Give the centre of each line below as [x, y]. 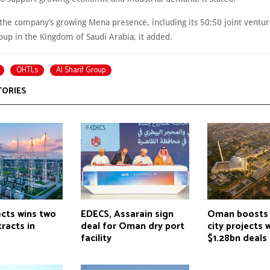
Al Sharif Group [81, 70]
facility [96, 238]
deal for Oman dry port [132, 226]
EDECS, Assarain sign [127, 214]
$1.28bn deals [237, 238]
